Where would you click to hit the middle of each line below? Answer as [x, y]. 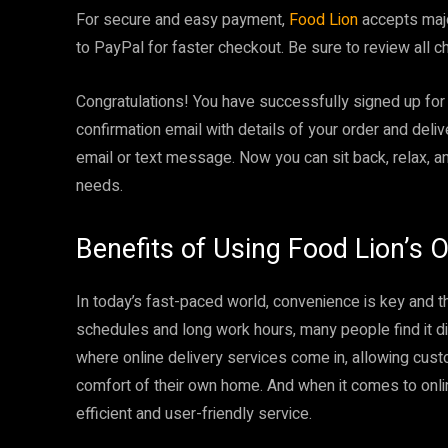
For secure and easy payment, [182, 20]
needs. [99, 186]
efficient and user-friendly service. [194, 414]
